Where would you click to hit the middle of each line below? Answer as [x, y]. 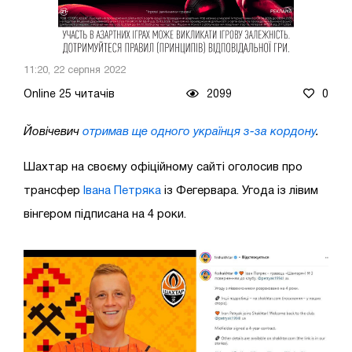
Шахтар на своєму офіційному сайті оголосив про [163, 167]
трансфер [53, 191]
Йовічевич [53, 132]
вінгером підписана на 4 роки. [105, 214]
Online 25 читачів [69, 94]
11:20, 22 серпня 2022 [75, 70]
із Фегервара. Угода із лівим [240, 191]
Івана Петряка [122, 191]
